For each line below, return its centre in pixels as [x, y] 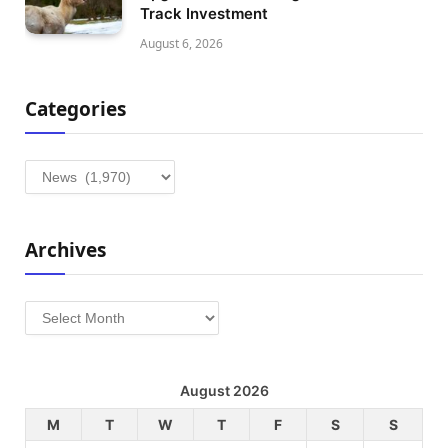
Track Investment [204, 14]
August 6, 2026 [181, 44]
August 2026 [224, 391]
